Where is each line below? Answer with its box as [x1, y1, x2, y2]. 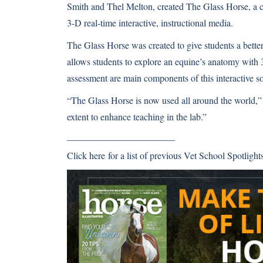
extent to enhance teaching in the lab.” [67, 110, 207, 123]
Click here [67, 149, 105, 161]
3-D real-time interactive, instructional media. [67, 16, 233, 29]
